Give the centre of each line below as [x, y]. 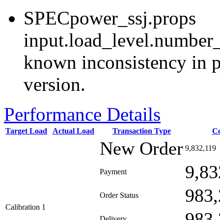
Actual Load [73, 131]
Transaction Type [141, 131]
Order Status [119, 195]
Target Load [26, 131]
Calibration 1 [26, 207]
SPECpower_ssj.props [110, 18]
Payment [113, 172]
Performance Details [82, 114]
